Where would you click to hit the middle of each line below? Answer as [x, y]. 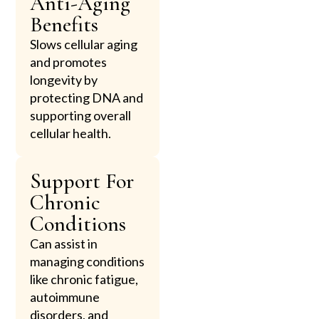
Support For [82, 181]
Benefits [64, 24]
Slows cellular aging [84, 44]
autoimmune [65, 297]
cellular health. [71, 133]
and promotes [69, 62]
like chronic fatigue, [84, 279]
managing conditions [88, 261]
